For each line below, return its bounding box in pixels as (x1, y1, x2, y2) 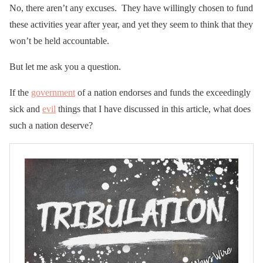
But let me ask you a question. (9, 61, 121, 72)
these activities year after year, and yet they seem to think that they (9, 19, 253, 29)
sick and (9, 103, 42, 114)
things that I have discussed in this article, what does (56, 103, 251, 114)
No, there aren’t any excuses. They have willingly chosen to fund (9, 2, 253, 13)
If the (9, 87, 31, 97)
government (31, 87, 75, 97)
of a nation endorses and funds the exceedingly (75, 87, 251, 97)
